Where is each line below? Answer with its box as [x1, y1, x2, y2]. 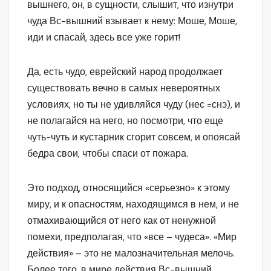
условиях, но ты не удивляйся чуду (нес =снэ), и [27, 98, 240, 111]
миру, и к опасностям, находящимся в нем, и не [27, 198, 239, 211]
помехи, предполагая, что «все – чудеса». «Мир [27, 230, 237, 244]
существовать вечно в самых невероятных [27, 82, 220, 95]
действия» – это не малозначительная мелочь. [27, 247, 235, 260]
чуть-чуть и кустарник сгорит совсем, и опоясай [27, 131, 240, 144]
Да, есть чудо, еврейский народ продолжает [27, 65, 223, 79]
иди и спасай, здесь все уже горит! [27, 31, 180, 44]
